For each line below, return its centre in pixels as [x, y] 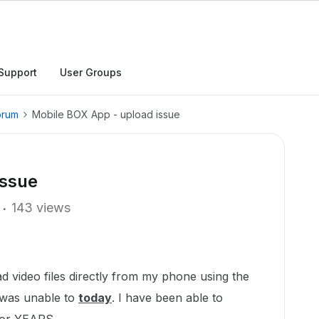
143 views [41, 208]
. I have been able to [167, 298]
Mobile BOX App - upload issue [106, 114]
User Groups [91, 72]
